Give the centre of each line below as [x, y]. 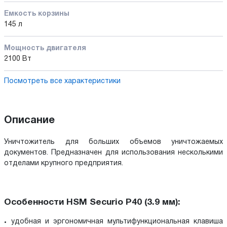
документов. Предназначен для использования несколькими [113, 153]
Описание [29, 120]
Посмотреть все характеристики [62, 81]
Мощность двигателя [45, 48]
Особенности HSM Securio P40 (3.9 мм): [92, 202]
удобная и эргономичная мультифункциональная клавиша [117, 222]
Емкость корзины [37, 14]
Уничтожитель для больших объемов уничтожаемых [113, 142]
